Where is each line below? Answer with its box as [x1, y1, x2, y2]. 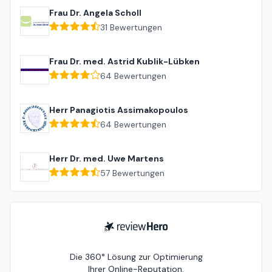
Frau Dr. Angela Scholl [49, 7, 141, 19]
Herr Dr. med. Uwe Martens [49, 153, 164, 165]
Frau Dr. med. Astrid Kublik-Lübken [49, 56, 200, 67]
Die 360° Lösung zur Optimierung [69, 251, 203, 263]
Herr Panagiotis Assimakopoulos [49, 104, 188, 116]
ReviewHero [104, 222, 150, 233]
